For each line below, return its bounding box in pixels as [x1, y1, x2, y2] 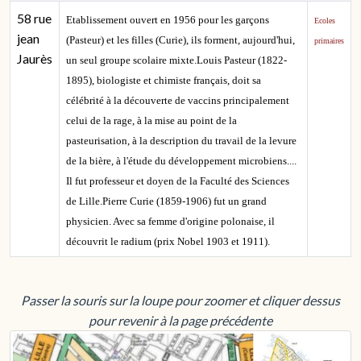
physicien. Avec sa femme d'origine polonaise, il [66, 215, 275, 227]
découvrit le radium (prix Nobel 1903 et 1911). [66, 235, 270, 247]
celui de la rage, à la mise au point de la [66, 114, 237, 127]
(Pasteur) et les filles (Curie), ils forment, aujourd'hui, [66, 34, 295, 46]
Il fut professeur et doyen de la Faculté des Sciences [66, 175, 289, 187]
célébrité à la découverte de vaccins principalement [66, 94, 289, 106]
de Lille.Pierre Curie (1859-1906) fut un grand [66, 195, 267, 207]
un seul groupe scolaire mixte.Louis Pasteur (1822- [66, 54, 287, 66]
